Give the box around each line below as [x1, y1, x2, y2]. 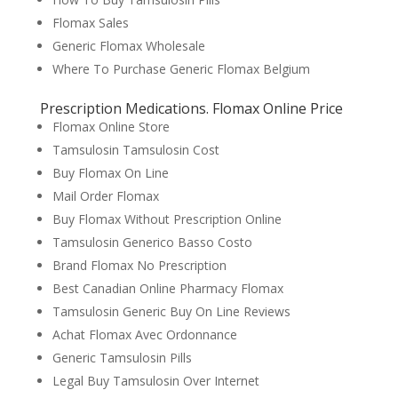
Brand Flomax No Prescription [52, 257, 227, 274]
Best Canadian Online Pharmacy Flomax [52, 280, 283, 297]
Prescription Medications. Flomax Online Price [39, 99, 343, 118]
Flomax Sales [52, 14, 129, 31]
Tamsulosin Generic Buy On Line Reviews [52, 303, 291, 320]
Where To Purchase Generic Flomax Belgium [52, 60, 310, 77]
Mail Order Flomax [52, 187, 159, 204]
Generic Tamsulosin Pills [52, 349, 192, 366]
